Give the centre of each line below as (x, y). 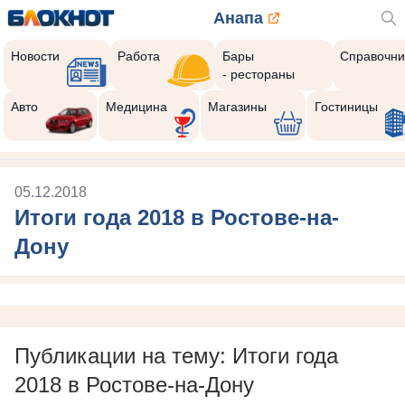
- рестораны (258, 74)
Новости (35, 56)
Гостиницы (346, 107)
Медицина (136, 107)
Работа (139, 56)
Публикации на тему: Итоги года (176, 356)
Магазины (237, 107)
